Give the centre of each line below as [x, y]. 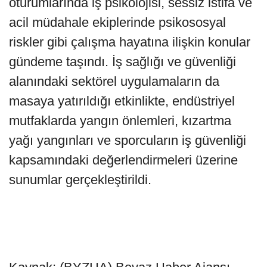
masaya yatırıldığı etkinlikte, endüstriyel [122, 101]
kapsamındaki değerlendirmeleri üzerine [123, 160]
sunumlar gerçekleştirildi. [80, 179]
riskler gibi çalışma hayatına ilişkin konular [130, 42]
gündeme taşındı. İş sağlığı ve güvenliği [122, 61]
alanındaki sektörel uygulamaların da [114, 81]
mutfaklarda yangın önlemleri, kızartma [120, 120]
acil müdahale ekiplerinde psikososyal [117, 22]
